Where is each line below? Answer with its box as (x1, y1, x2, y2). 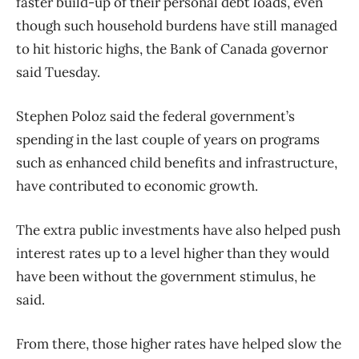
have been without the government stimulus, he (16, 267, 316, 285)
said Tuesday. (16, 63, 100, 81)
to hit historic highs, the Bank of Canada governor (16, 39, 328, 58)
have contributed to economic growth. (16, 176, 258, 195)
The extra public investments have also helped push (16, 220, 341, 239)
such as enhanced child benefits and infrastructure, (16, 153, 337, 171)
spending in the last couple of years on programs (16, 130, 320, 148)
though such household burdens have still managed (16, 16, 337, 34)
